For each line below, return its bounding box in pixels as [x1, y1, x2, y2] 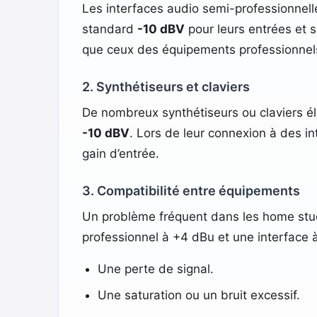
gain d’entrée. [81, 146, 159, 161]
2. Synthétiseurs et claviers [81, 79, 250, 94]
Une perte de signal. [97, 261, 214, 276]
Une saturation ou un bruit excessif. [97, 287, 300, 302]
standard [81, 21, 137, 36]
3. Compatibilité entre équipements [81, 183, 300, 198]
